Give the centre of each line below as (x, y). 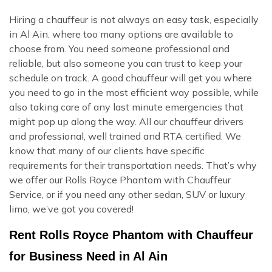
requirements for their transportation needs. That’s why (133, 165)
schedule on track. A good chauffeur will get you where (131, 77)
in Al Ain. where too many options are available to (121, 34)
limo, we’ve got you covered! (71, 209)
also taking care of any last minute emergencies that (126, 107)
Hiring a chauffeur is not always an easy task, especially (134, 19)
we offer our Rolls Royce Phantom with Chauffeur (120, 179)
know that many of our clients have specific (107, 150)
